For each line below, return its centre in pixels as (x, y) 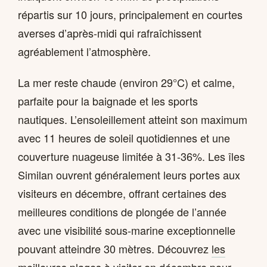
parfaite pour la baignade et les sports (108, 100)
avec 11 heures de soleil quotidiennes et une (124, 137)
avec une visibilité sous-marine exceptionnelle (127, 230)
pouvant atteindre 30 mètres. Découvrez (115, 248)
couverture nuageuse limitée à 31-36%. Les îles (131, 156)
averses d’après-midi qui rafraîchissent (110, 33)
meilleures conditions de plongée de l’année (122, 211)
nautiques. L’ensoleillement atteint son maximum (133, 119)
